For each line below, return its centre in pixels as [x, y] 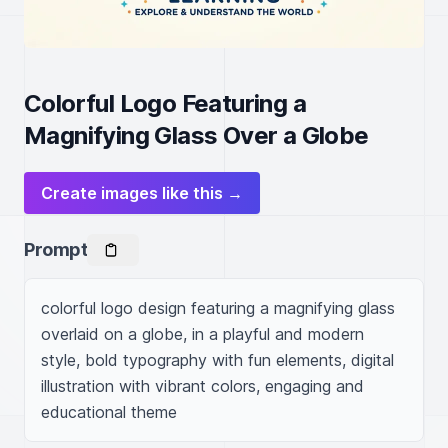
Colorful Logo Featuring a [165, 103]
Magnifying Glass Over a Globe [196, 135]
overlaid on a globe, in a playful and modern [202, 334]
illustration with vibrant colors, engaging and [202, 386]
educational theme [109, 412]
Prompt [56, 249]
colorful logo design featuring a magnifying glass [218, 308]
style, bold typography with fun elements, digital [217, 360]
